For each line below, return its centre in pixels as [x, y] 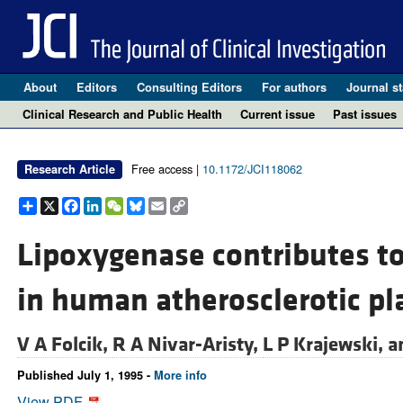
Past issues [365, 114]
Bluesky [170, 204]
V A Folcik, [64, 345]
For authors [294, 87]
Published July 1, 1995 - [85, 376]
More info [180, 376]
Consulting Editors [189, 87]
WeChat [149, 204]
